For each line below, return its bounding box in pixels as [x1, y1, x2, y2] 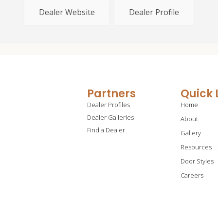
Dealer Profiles [87, 100, 130, 109]
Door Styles [180, 156, 214, 165]
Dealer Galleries [87, 112, 134, 122]
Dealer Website [39, 6, 95, 18]
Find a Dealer [87, 125, 125, 134]
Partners [87, 86, 136, 101]
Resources [180, 142, 212, 151]
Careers [180, 170, 203, 180]
